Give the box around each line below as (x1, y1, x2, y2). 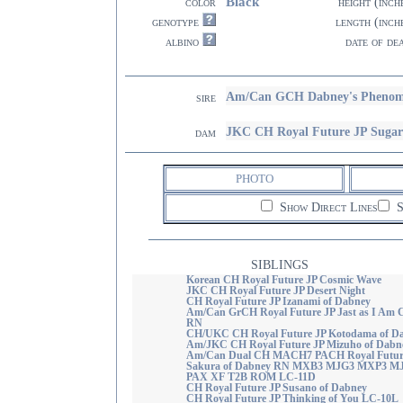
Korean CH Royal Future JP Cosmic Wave (185, 274, 381, 285)
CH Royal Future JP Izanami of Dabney (185, 296, 371, 307)
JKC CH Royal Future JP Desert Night (185, 285, 365, 296)
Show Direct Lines (275, 201, 378, 214)
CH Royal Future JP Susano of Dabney (185, 382, 367, 393)
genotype (152, 15, 199, 29)
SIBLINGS (251, 258, 309, 272)
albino (166, 35, 199, 49)
